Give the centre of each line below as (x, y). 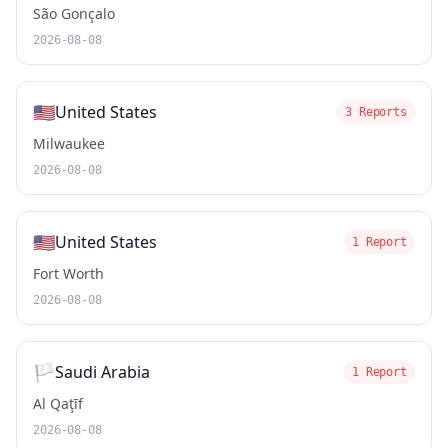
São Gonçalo (74, 13)
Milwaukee (69, 143)
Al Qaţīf (58, 403)
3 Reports (376, 112)
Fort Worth (68, 273)
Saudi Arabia (102, 372)
